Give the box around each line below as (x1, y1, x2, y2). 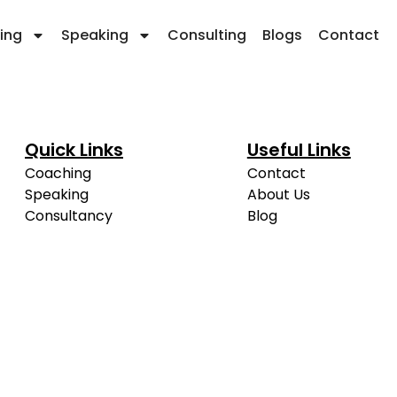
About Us (246, 184, 310, 206)
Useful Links (246, 137, 351, 163)
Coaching (25, 163, 91, 184)
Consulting (167, 25, 246, 46)
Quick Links (25, 137, 123, 163)
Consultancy (25, 206, 113, 227)
